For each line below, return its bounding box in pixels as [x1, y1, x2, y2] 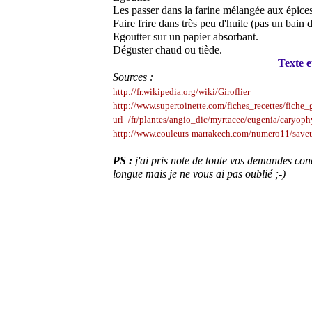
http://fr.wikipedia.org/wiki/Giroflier [113, 86, 250, 97]
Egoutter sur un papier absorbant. [113, 31, 258, 42]
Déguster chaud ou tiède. [113, 44, 222, 56]
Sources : [113, 71, 153, 83]
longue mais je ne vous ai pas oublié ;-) [113, 168, 286, 180]
